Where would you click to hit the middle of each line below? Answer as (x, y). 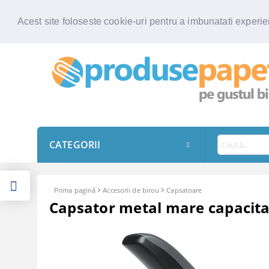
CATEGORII (75, 144)
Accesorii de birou (131, 190)
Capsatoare (184, 190)
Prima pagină (75, 190)
